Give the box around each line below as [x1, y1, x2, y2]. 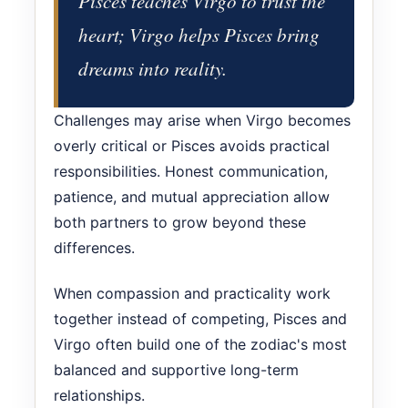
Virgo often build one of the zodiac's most [54, 334, 347, 353]
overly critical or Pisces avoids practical [54, 136, 330, 155]
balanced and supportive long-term [54, 360, 299, 379]
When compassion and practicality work [54, 283, 331, 302]
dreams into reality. [78, 55, 227, 81]
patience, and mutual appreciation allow [54, 187, 330, 206]
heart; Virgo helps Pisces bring [78, 21, 320, 47]
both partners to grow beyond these [54, 212, 306, 231]
